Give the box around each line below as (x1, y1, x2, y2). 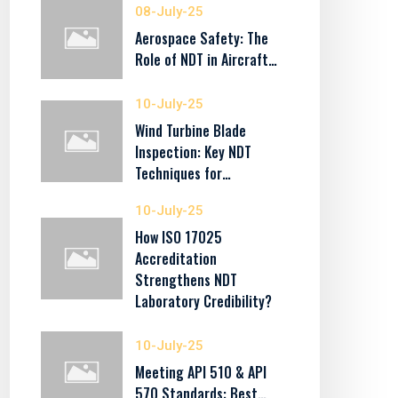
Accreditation (134, 248, 217, 269)
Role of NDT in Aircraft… (134, 49, 277, 70)
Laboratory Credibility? (134, 291, 272, 312)
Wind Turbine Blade (134, 120, 246, 141)
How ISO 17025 (134, 227, 222, 248)
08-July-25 (134, 4, 203, 20)
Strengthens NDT (134, 269, 237, 291)
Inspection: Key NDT (134, 141, 251, 163)
